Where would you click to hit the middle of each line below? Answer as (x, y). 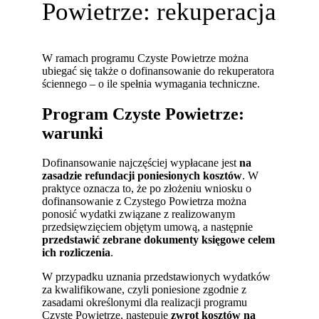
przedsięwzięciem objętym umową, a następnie (148, 227)
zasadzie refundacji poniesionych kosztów (142, 176)
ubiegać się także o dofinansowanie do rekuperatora (158, 70)
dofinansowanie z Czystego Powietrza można (145, 202)
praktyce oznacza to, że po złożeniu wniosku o (147, 189)
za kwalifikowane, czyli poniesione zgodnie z (145, 290)
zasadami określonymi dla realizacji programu (145, 303)
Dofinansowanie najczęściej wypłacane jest (141, 163)
